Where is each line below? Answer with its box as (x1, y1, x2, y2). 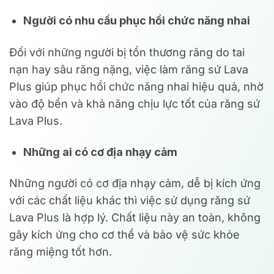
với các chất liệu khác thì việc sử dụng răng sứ (9, 194, 250, 207)
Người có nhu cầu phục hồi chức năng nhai (23, 14, 251, 28)
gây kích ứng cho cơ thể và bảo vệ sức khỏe (9, 228, 240, 242)
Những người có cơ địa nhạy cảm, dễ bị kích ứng (9, 177, 261, 190)
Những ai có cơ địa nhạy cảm (23, 145, 178, 158)
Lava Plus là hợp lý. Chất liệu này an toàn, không (9, 211, 261, 224)
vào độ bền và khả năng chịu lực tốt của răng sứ (9, 97, 260, 110)
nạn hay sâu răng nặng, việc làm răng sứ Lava (9, 62, 248, 76)
